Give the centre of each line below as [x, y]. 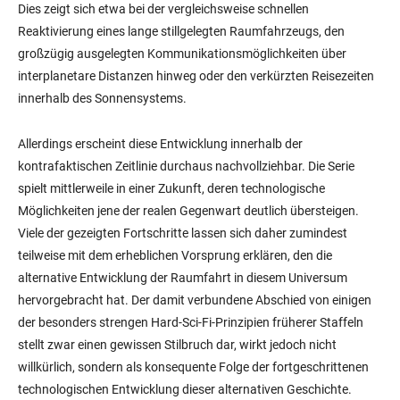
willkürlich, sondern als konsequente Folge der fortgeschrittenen [193, 367]
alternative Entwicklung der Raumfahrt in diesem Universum [183, 278]
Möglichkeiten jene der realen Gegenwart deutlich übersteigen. [188, 211]
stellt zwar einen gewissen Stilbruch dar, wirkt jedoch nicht [177, 345]
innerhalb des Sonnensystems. [102, 99]
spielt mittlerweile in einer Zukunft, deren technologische [171, 189]
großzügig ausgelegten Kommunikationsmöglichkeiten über [182, 54]
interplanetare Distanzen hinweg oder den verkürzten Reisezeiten [196, 76]
